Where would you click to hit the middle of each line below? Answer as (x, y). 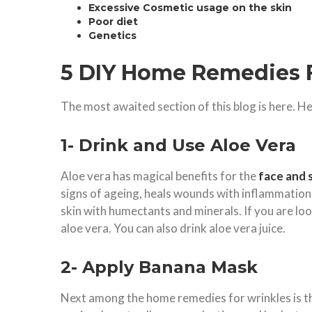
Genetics (112, 35)
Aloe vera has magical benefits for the (159, 175)
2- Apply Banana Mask (159, 267)
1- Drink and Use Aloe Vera (178, 145)
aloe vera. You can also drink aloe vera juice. (174, 228)
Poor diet (115, 21)
